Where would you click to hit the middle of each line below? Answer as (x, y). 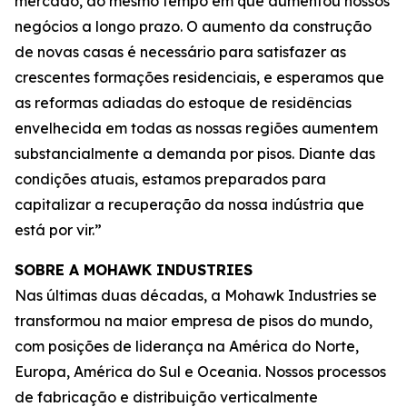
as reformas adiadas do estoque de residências (183, 103)
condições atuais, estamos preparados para (170, 179)
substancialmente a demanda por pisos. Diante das (195, 154)
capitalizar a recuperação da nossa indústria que (189, 204)
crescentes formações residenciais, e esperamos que (199, 77)
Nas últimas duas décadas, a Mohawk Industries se (196, 295)
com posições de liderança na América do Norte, (187, 346)
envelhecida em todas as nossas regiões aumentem (196, 128)
